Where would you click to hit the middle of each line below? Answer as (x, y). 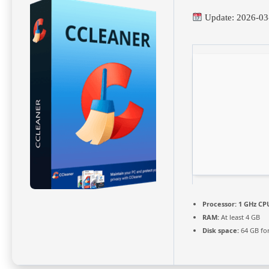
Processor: (219, 204)
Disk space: (221, 230)
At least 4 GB (240, 217)
